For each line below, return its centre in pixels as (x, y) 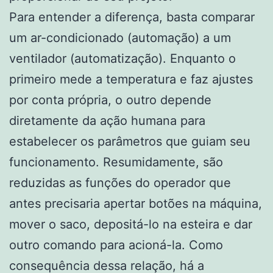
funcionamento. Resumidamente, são (116, 162)
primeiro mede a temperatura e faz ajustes (131, 80)
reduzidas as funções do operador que (120, 183)
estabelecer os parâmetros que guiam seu (130, 142)
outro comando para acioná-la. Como (116, 245)
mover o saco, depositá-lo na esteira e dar (131, 225)
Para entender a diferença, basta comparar (132, 17)
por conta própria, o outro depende (110, 100)
